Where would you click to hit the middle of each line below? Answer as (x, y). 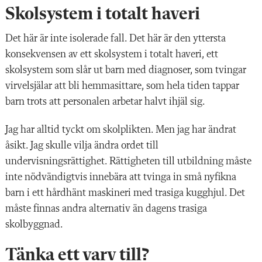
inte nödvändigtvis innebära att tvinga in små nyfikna (121, 177)
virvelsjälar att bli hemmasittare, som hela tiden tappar (122, 86)
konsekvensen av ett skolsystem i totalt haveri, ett (112, 54)
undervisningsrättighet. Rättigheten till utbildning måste (128, 161)
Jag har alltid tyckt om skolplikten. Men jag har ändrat (121, 130)
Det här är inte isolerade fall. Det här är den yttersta (116, 38)
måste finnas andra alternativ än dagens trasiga (106, 208)
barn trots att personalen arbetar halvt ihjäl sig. (105, 101)
